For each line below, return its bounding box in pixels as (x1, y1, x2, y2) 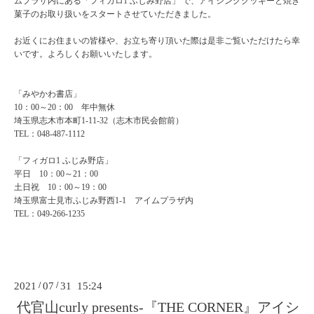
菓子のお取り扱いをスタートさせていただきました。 (14, 9, 216, 20)
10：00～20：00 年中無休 (14, 102, 115, 113)
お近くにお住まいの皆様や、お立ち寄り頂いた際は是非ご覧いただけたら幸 (14, 36, 300, 46)
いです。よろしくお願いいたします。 (14, 49, 157, 60)
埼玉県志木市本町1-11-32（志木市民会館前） (14, 116, 184, 126)
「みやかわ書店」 (14, 89, 81, 100)
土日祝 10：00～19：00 (14, 182, 107, 193)
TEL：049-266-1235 (14, 209, 85, 219)
